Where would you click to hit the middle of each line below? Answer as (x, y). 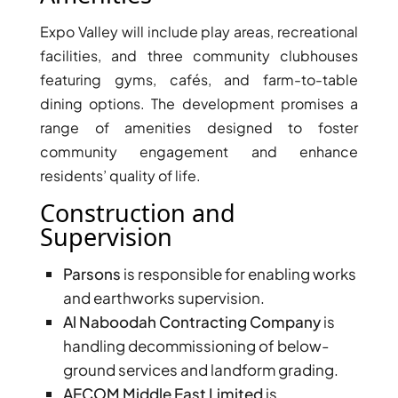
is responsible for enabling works (239, 273)
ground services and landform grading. (201, 369)
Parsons (92, 273)
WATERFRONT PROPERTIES (167, 163)
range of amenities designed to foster (199, 127)
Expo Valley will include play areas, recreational (199, 31)
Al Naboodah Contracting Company (192, 321)
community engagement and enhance (199, 151)
